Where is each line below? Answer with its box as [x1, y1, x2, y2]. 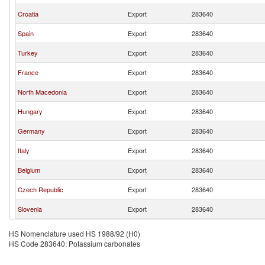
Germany [18, 126, 45, 135]
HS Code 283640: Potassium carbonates [9, 238, 140, 248]
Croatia [18, 9, 38, 18]
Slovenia [18, 204, 42, 214]
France [18, 67, 38, 77]
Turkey [18, 48, 38, 57]
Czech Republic [18, 185, 63, 194]
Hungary [18, 106, 43, 116]
